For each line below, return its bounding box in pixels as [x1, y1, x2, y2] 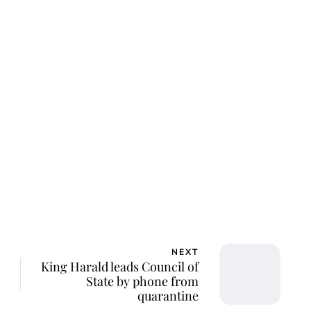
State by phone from [86, 272, 199, 289]
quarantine [137, 287, 199, 304]
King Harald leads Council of [41, 258, 199, 275]
